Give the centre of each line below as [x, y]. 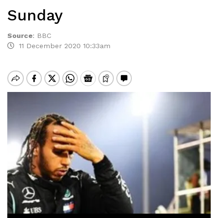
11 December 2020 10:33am [62, 46]
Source [20, 36]
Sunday [35, 15]
